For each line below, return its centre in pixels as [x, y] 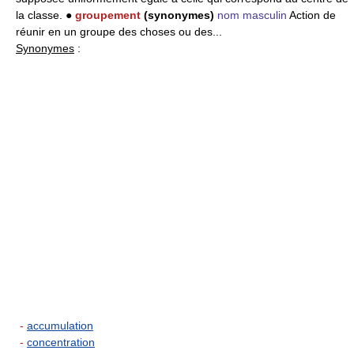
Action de [311, 15]
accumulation [60, 326]
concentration [61, 342]
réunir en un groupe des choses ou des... [119, 32]
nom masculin [252, 15]
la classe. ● [45, 15]
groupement [108, 15]
